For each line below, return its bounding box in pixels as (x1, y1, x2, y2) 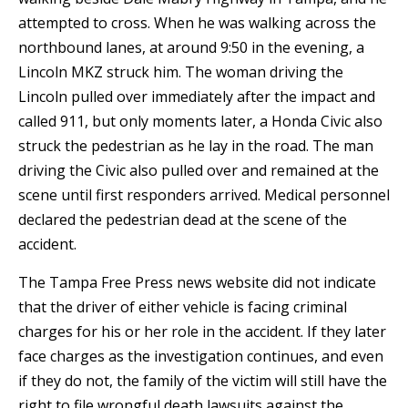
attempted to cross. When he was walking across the (18, 13, 376, 34)
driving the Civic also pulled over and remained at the (18, 160, 379, 181)
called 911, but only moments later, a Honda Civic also (18, 111, 382, 132)
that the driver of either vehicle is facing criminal (18, 297, 347, 318)
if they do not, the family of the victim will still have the (18, 371, 387, 392)
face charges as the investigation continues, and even (18, 346, 383, 367)
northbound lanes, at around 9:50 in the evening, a (18, 37, 364, 58)
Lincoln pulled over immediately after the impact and (18, 87, 375, 107)
